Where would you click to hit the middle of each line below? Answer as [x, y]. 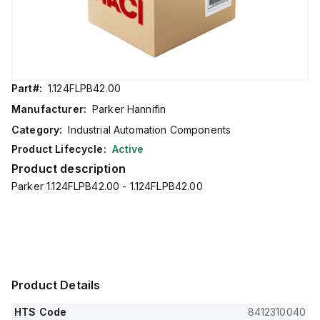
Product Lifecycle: [59, 149]
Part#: [27, 88]
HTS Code [41, 312]
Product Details [56, 285]
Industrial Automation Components [150, 130]
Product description [69, 169]
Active [128, 149]
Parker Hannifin [129, 109]
